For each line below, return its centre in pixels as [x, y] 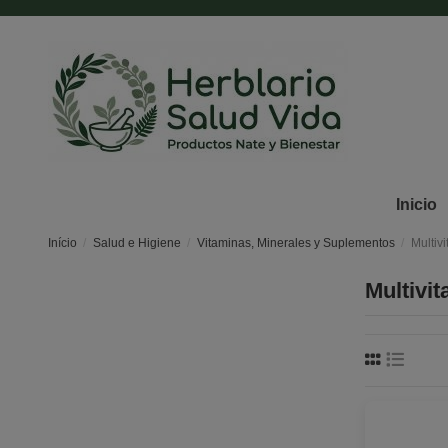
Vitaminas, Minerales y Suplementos [295, 243]
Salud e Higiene [136, 243]
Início [62, 243]
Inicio [416, 204]
